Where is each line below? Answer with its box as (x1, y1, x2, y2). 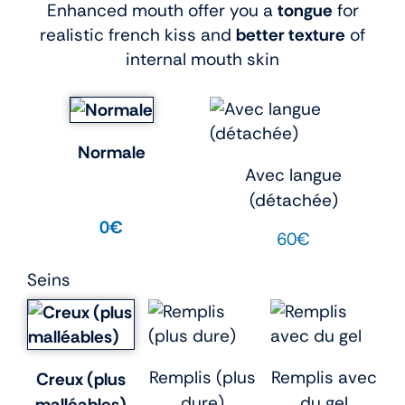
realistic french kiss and (40, 24, 236, 47)
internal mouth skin (126, 48, 279, 71)
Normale (77, 140, 146, 164)
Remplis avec (270, 365, 377, 389)
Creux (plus (36, 367, 127, 391)
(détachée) (249, 188, 338, 212)
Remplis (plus (148, 365, 256, 389)
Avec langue (245, 163, 343, 186)
